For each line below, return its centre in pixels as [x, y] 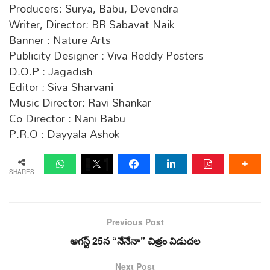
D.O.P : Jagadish [51, 72]
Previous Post [135, 221]
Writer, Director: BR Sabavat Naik [92, 25]
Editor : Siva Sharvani [61, 87]
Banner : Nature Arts [60, 40]
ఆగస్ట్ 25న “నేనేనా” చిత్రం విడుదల [135, 240]
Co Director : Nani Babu [67, 119]
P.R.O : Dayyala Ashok [64, 134]
